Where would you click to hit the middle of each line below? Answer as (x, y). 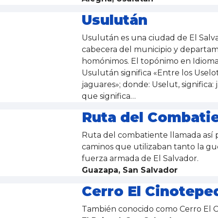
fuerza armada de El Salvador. (141, 158)
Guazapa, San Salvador (129, 170)
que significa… (109, 96)
